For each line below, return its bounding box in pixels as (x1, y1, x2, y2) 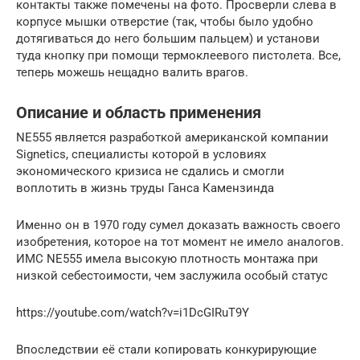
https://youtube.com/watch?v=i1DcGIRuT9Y (16, 305, 249, 320)
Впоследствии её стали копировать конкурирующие (16, 342, 317, 357)
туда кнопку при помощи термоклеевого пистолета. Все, (16, 48, 341, 63)
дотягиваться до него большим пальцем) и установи (16, 31, 320, 46)
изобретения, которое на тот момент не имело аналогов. (16, 235, 344, 249)
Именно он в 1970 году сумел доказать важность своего (16, 218, 341, 232)
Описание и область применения (16, 104, 261, 123)
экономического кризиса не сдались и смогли (16, 164, 284, 178)
